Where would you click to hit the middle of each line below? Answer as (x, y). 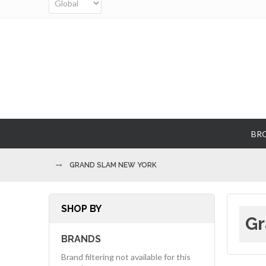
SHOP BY (81, 208)
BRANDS (81, 239)
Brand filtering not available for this (126, 256)
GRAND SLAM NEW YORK (113, 165)
